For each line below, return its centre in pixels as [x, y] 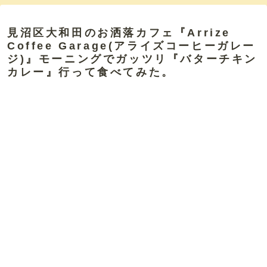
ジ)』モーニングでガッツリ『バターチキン [133, 59]
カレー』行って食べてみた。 [91, 72]
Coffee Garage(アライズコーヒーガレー [132, 46]
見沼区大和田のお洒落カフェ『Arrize [119, 32]
